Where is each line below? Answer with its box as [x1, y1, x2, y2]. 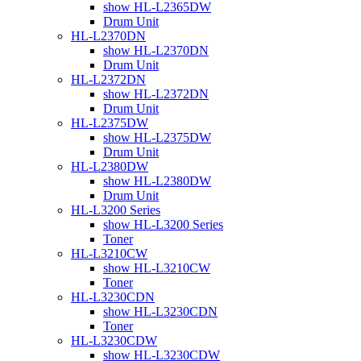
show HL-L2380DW [103, 173, 211, 188]
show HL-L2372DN [103, 86, 209, 101]
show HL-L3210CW [103, 260, 210, 275]
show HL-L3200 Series [103, 217, 223, 231]
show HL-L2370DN [103, 43, 209, 57]
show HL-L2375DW [103, 130, 211, 144]
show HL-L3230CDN [103, 304, 218, 318]
